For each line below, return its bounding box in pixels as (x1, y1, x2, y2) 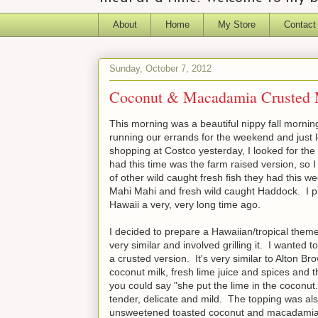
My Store (217, 18, 256, 30)
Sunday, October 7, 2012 (109, 63, 212, 75)
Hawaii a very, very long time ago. (109, 198, 261, 210)
